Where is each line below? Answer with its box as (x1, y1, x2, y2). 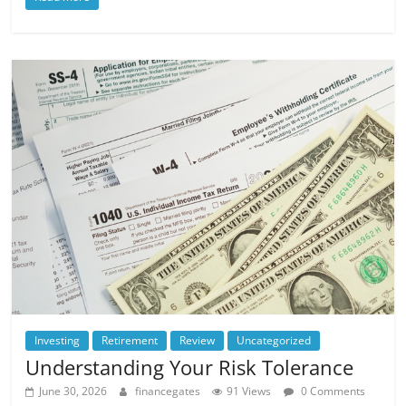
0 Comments (298, 383, 366, 400)
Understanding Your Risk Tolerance (25, 353, 354, 382)
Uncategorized (237, 333, 312, 349)
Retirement (101, 333, 159, 349)
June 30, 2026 (39, 383, 108, 400)
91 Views (227, 383, 272, 400)
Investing (34, 333, 81, 349)
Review (179, 333, 216, 349)
